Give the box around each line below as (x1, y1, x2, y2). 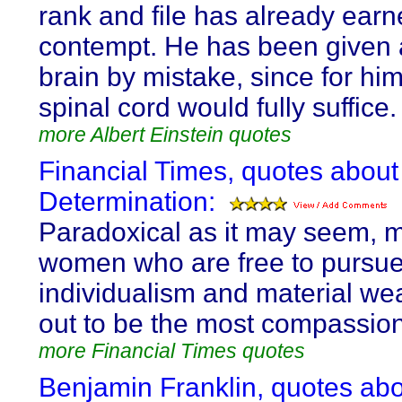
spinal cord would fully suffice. (39, 92, 397, 122)
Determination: (39, 187, 215, 216)
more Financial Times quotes (39, 339, 305, 363)
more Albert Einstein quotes (39, 123, 292, 146)
